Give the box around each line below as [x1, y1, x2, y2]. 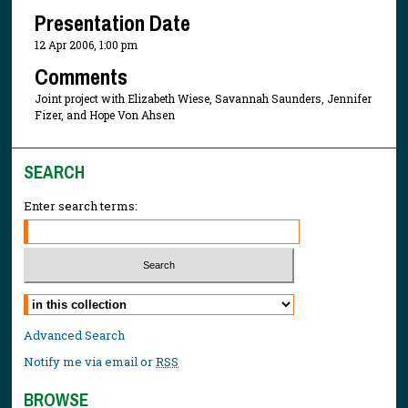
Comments [34, 61, 127, 91]
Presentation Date [34, 8, 190, 38]
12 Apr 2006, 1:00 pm [34, 37, 138, 53]
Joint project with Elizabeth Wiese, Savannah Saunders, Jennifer [34, 90, 372, 106]
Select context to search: [24, 291, 164, 308]
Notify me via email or [24, 352, 157, 370]
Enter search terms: [24, 198, 138, 215]
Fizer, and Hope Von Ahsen [34, 107, 175, 122]
